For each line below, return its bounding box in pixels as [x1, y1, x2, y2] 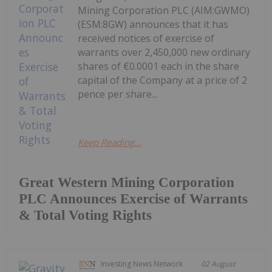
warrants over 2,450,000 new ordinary [78, 46, 251, 59]
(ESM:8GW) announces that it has [78, 18, 229, 32]
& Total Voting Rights [19, 208, 152, 223]
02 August [201, 259, 236, 270]
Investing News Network [101, 259, 183, 270]
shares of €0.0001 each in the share [78, 59, 240, 73]
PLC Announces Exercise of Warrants [19, 191, 248, 207]
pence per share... [78, 87, 158, 101]
